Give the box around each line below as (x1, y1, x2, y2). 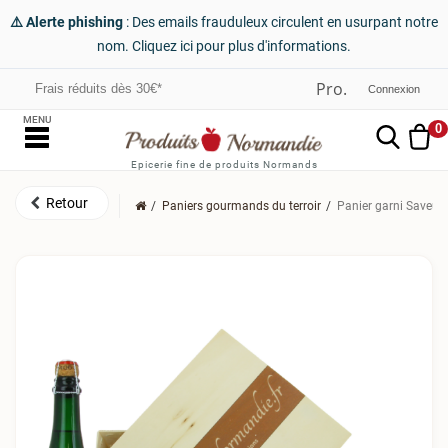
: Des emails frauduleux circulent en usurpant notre (123, 14, 438, 30)
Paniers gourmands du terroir (162, 198, 322, 213)
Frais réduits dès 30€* (35, 81, 162, 96)
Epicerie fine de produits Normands (130, 159, 318, 171)
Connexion (368, 83, 420, 95)
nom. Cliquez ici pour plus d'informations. (97, 38, 351, 54)
